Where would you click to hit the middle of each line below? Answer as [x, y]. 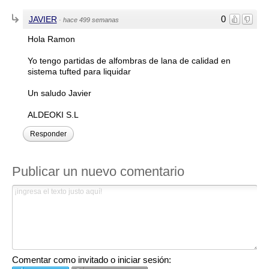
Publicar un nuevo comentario [98, 172]
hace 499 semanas [91, 20]
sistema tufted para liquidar [79, 72]
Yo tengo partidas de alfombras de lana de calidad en [129, 61]
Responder [48, 134]
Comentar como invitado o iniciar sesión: [91, 260]
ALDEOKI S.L [53, 115]
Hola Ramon [51, 39]
